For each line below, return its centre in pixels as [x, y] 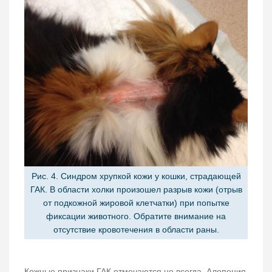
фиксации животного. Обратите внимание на [136, 216]
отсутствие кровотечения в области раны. [136, 229]
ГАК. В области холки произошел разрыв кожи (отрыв [136, 189]
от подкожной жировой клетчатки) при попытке [136, 202]
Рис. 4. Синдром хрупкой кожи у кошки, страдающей [136, 176]
